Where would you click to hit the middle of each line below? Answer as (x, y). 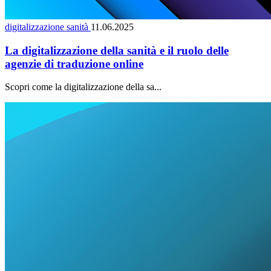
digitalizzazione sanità (48, 27)
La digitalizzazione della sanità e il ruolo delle (117, 50)
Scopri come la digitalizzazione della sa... (83, 87)
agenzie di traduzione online (74, 64)
